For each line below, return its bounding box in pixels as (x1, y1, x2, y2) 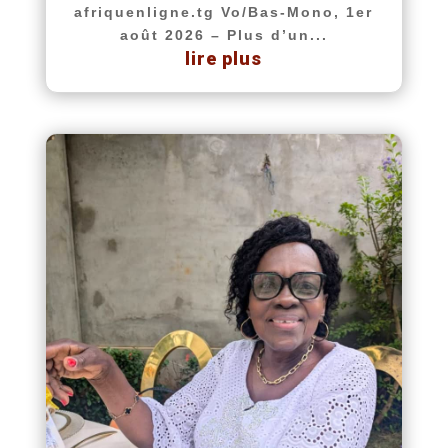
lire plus (185, 48, 263, 70)
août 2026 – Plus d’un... (119, 27, 328, 44)
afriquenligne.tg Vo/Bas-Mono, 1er (74, 4, 374, 21)
